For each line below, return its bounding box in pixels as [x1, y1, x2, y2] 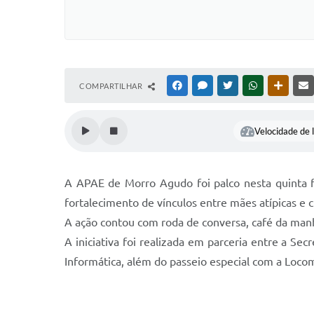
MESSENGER [210, 81, 254, 90]
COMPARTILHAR [79, 81, 144, 90]
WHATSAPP [260, 81, 301, 90]
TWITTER [235, 81, 268, 90]
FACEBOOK [184, 81, 225, 90]
